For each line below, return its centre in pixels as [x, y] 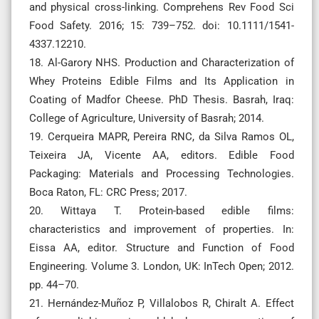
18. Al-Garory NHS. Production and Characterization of [162, 62]
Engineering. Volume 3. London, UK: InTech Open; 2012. [162, 266]
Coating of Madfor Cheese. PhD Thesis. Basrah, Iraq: [162, 99]
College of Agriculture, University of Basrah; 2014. [147, 118]
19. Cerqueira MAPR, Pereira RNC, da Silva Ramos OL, [162, 136]
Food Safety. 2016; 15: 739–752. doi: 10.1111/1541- [162, 25]
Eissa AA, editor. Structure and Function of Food [162, 247]
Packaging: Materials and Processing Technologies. [162, 173]
